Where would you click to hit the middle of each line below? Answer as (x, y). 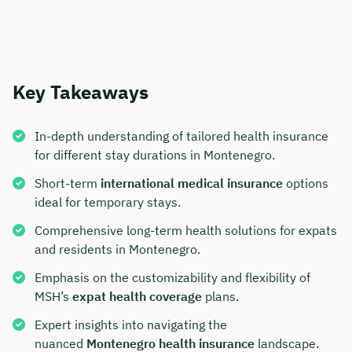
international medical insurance (192, 183)
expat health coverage (137, 297)
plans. (220, 297)
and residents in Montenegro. (117, 249)
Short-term (68, 183)
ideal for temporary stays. (108, 202)
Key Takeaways (81, 92)
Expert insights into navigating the (131, 325)
